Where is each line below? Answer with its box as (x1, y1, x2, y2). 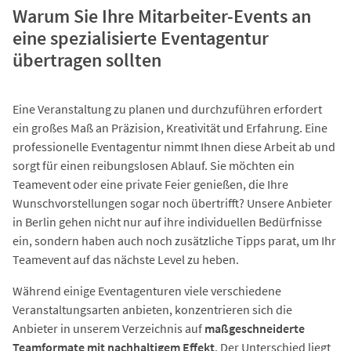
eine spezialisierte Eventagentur (13, 26, 269, 51)
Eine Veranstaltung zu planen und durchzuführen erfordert (13, 101, 322, 118)
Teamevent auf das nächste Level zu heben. (13, 251, 239, 268)
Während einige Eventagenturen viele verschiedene (13, 283, 281, 299)
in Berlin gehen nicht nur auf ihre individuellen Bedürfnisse (13, 214, 322, 230)
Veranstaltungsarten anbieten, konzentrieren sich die (13, 302, 292, 318)
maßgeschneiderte (204, 320, 305, 337)
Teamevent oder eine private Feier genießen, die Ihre (13, 176, 288, 193)
